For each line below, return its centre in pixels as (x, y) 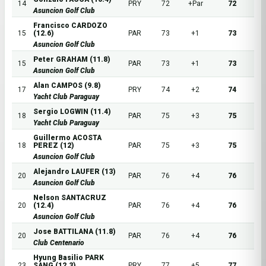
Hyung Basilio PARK (69, 258)
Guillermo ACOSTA (67, 138)
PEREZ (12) (54, 145)
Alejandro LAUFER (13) (75, 172)
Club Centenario (59, 243)
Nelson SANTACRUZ (70, 198)
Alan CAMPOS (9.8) (67, 85)
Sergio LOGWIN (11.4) (72, 112)
